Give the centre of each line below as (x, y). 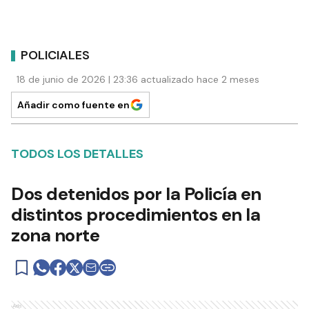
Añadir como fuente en (73, 105)
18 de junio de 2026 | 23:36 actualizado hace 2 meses (138, 80)
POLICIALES (55, 55)
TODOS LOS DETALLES (77, 154)
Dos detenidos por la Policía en (136, 194)
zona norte (55, 236)
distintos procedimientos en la (136, 215)
